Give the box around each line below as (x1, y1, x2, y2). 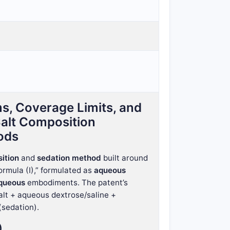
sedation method (37, 153, 101, 163)
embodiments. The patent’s (25, 178, 128, 187)
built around (101, 153, 148, 163)
